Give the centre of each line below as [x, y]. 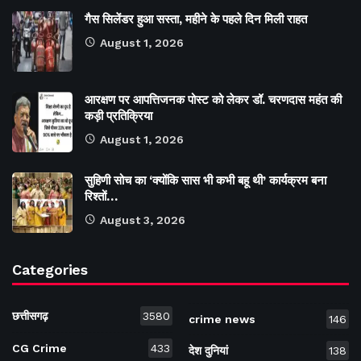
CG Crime [39, 349]
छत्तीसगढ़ [30, 316]
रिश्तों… [101, 197]
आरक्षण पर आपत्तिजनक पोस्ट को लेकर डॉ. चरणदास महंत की [213, 100]
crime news [222, 319]
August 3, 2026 [143, 220]
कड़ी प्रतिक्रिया [118, 116]
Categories [50, 270]
